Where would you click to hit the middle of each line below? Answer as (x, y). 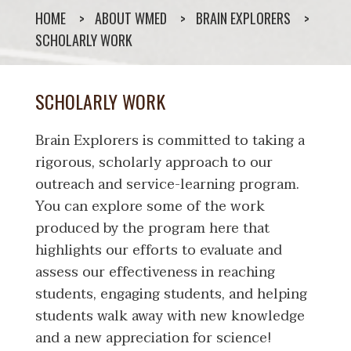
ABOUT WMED (131, 18)
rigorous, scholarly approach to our (154, 162)
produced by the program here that (152, 228)
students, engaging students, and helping (171, 294)
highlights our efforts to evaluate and (159, 250)
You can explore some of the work (150, 206)
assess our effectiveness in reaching (155, 272)
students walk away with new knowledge (170, 316)
